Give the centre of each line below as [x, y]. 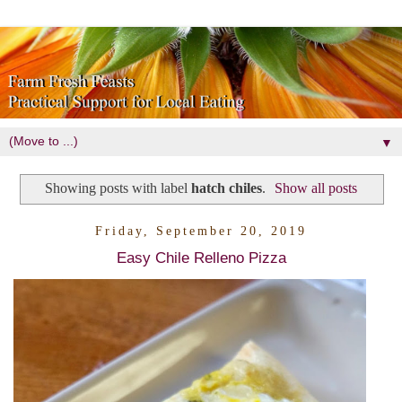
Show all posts [316, 188]
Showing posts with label [118, 188]
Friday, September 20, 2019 [201, 231]
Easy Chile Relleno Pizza [201, 257]
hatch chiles [226, 188]
